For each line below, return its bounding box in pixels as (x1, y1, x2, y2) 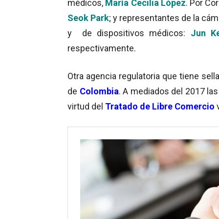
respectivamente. (67, 43, 136, 53)
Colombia (79, 86, 119, 96)
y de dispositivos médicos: (67, 27, 191, 38)
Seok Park (67, 12, 109, 23)
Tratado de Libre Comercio (105, 101, 217, 111)
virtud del (67, 101, 103, 111)
